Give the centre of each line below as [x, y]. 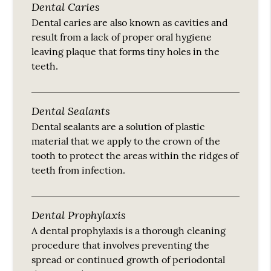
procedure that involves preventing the [121, 245]
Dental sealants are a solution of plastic [119, 126]
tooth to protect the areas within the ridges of [135, 155]
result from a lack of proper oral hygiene [122, 37]
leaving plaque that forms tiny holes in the [126, 51]
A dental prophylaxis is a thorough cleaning [129, 230]
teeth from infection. [79, 170]
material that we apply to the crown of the [126, 141]
